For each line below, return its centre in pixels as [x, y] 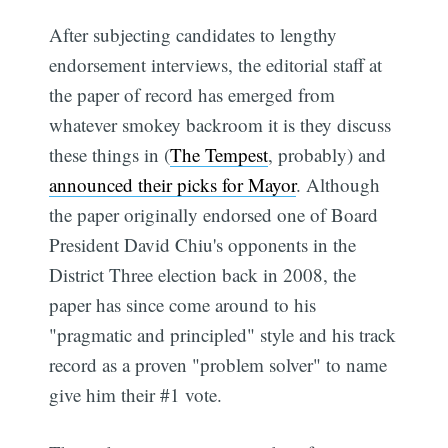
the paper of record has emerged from [192, 94]
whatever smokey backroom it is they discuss [220, 124]
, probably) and [327, 154]
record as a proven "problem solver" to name [218, 364]
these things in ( [110, 154]
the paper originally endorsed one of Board [214, 214]
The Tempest [219, 154]
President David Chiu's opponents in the [203, 244]
